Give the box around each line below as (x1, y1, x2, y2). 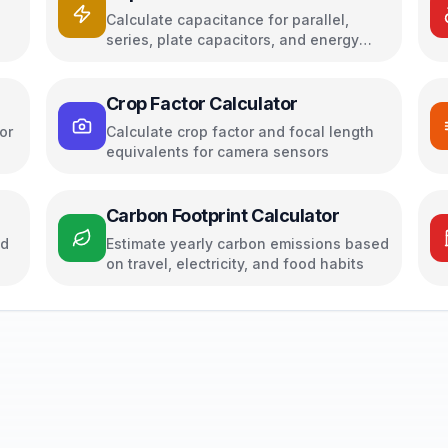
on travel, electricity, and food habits (105, 255, 364, 272)
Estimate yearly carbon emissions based (105, 235, 389, 252)
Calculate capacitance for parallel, (105, 11, 349, 28)
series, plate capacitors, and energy (105, 31, 359, 48)
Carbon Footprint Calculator (105, 205, 340, 226)
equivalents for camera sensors (105, 143, 329, 160)
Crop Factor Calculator (105, 93, 298, 114)
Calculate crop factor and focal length (105, 123, 374, 140)
